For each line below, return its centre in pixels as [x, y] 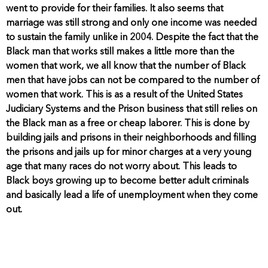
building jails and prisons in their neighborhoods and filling [131, 138]
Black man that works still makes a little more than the [120, 52]
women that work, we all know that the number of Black [126, 66]
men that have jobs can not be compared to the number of [133, 80]
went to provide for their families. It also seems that [115, 9]
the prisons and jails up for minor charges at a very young [129, 152]
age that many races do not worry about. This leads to [121, 167]
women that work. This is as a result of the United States [124, 95]
